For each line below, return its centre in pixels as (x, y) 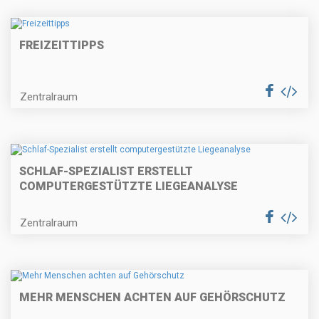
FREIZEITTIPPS (62, 45)
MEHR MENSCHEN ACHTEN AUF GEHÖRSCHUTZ (152, 298)
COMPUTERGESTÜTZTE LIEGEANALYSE (129, 186)
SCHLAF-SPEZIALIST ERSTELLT (106, 171)
